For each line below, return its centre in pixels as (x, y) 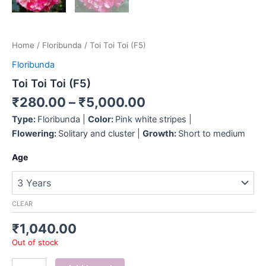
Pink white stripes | (153, 119)
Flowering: (35, 133)
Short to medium (212, 133)
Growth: (160, 133)
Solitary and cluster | (100, 133)
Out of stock (35, 243)
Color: (102, 119)
